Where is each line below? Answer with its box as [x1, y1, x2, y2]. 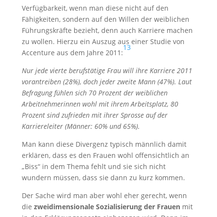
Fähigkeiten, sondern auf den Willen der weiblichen [21, 15, 189, 24]
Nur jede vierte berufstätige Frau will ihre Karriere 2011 [21, 66, 192, 75]
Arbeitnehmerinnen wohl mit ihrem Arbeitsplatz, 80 [21, 99, 178, 108]
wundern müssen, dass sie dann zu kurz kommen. [21, 173, 185, 182]
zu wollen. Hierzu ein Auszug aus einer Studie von [21, 37, 185, 46]
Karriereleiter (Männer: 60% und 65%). [21, 122, 140, 131]
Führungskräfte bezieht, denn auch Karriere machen [21, 26, 193, 35]
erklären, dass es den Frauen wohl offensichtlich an [21, 151, 189, 160]
